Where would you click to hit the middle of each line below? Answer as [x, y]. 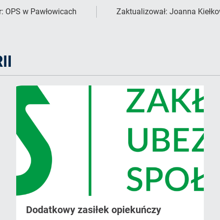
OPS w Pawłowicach [41, 12]
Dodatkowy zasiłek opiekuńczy [94, 210]
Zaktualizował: [143, 12]
